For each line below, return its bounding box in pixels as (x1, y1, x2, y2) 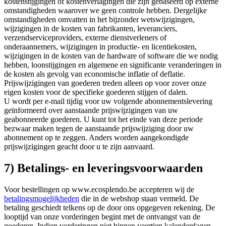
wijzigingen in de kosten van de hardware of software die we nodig (4, 51, 218, 60)
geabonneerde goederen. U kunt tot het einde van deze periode (4, 115, 203, 124)
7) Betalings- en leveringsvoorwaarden (4, 161, 203, 175)
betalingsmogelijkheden (4, 194, 79, 203)
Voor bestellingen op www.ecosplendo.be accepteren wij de (4, 185, 194, 194)
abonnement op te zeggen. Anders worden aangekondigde (4, 133, 189, 142)
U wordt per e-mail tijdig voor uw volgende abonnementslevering (4, 97, 212, 105)
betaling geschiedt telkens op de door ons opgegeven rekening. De (4, 203, 215, 212)
